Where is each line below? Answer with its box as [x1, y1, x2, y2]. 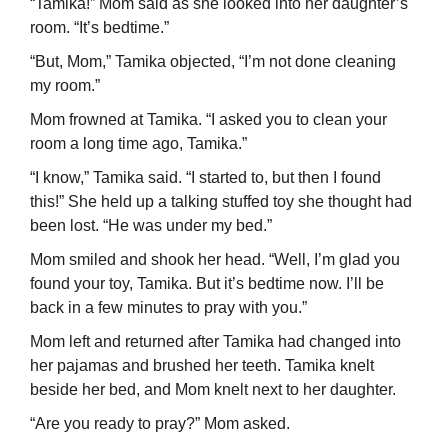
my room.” [30, 77, 100, 95]
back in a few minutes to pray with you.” [30, 299, 307, 317]
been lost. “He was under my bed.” [30, 217, 272, 235]
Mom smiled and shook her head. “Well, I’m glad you [30, 251, 400, 269]
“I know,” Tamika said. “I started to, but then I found [30, 169, 381, 187]
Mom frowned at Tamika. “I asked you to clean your [30, 111, 387, 129]
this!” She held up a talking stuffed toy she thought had [30, 193, 412, 211]
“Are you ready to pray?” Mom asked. [30, 415, 290, 433]
